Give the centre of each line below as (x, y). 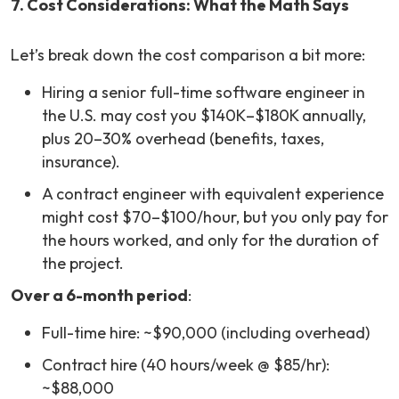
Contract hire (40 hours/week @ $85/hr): (186, 365)
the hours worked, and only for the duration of (210, 240)
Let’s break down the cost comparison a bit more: (188, 55)
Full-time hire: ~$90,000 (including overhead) (206, 333)
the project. (83, 264)
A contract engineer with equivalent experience (213, 194)
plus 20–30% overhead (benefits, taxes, (183, 139)
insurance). (81, 162)
